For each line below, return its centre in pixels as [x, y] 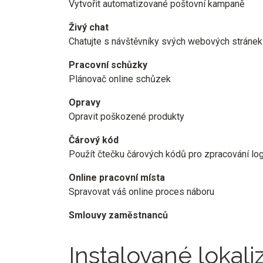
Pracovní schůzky [108, 65]
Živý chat [89, 27]
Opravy [85, 102]
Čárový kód [94, 140]
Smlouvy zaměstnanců [118, 215]
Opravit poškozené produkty [127, 117]
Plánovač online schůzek [120, 79]
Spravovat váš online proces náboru [141, 192]
